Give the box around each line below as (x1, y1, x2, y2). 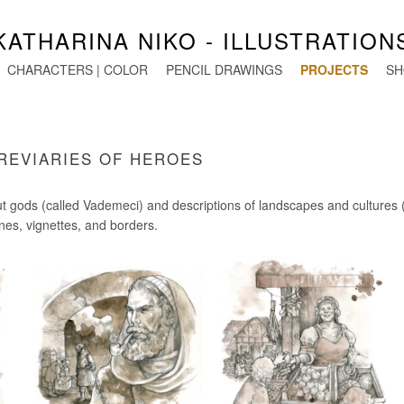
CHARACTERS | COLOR (7, 60, 148, 78)
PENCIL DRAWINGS (166, 60, 282, 78)
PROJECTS (300, 60, 368, 78)
